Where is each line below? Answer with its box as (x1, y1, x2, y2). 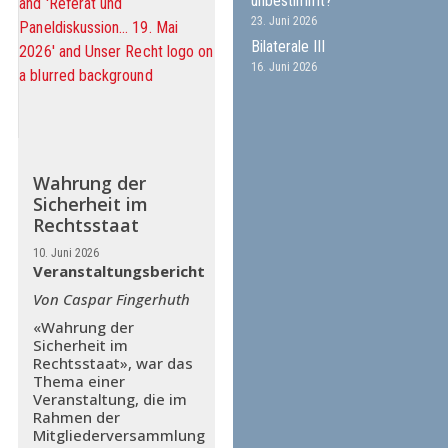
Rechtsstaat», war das (32, 353, 193, 373)
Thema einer (32, 371, 125, 391)
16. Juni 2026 (251, 59, 318, 74)
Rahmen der (32, 407, 120, 427)
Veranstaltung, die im (32, 389, 187, 409)
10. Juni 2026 (32, 246, 99, 260)
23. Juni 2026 (251, 13, 318, 28)
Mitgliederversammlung (32, 425, 205, 445)
